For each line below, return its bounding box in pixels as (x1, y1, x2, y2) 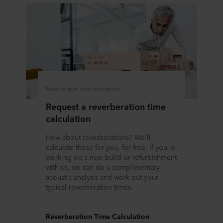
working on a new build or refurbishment (46, 152, 177, 162)
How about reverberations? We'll (46, 132, 151, 142)
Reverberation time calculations (46, 84, 119, 93)
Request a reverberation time (46, 100, 166, 113)
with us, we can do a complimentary (46, 162, 160, 172)
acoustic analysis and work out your (46, 172, 158, 182)
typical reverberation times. (46, 182, 133, 192)
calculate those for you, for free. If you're (46, 142, 176, 152)
